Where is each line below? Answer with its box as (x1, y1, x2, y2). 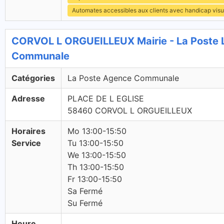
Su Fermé (67, 198, 102, 208)
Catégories (11, 73, 55, 83)
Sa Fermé (67, 186, 102, 196)
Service (11, 138, 41, 148)
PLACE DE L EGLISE (67, 93, 144, 103)
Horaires (11, 126, 45, 136)
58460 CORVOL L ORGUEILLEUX (67, 105, 192, 115)
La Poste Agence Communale (67, 73, 179, 83)
